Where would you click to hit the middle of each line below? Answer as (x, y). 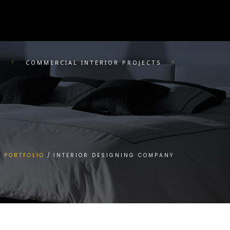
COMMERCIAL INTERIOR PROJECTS (94, 62)
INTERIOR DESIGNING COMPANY (114, 155)
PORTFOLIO (24, 155)
